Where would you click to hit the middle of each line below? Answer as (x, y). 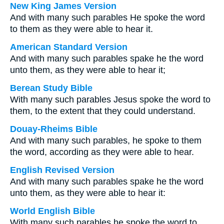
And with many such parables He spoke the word (107, 17)
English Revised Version (62, 170)
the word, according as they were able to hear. (102, 152)
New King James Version (63, 6)
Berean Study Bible (51, 88)
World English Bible (52, 211)
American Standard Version (69, 47)
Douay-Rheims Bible (54, 129)
